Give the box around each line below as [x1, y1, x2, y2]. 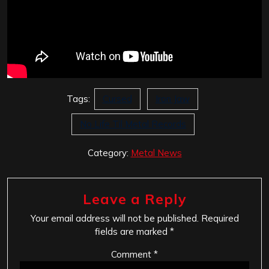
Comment [111, 249, 154, 261]
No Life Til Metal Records [80, 118, 186, 130]
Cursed [102, 93, 132, 105]
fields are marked [95, 226, 170, 238]
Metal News [130, 147, 182, 159]
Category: [87, 147, 131, 159]
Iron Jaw [155, 93, 190, 105]
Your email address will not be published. [30, 213, 199, 225]
